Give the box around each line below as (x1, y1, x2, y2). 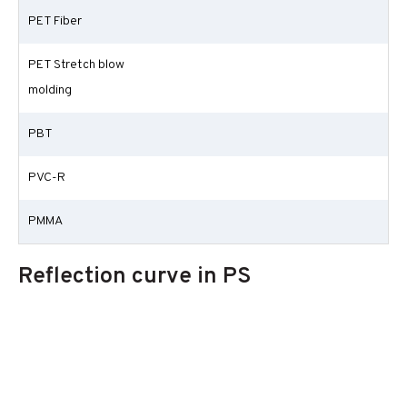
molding (28, 83, 72, 98)
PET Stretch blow (28, 57, 124, 73)
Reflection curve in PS (18, 263, 251, 292)
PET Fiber (28, 14, 82, 29)
